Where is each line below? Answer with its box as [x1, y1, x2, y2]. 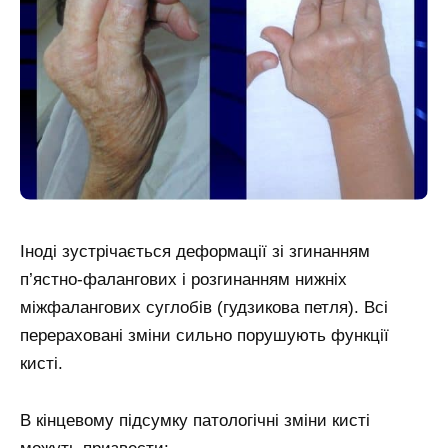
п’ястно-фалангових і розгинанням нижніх [20, 270, 347, 290]
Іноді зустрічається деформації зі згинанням [20, 242, 370, 262]
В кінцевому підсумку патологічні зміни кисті [20, 411, 370, 431]
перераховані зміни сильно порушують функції [20, 326, 389, 346]
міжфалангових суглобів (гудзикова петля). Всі [20, 298, 388, 318]
